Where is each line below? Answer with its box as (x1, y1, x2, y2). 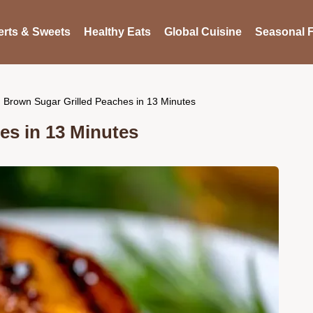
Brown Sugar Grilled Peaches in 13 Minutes (3, 95, 196, 107)
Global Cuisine (163, 26, 242, 38)
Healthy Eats (83, 26, 151, 38)
